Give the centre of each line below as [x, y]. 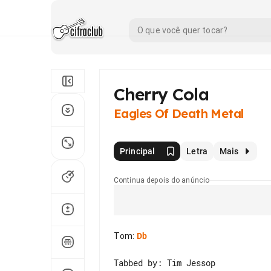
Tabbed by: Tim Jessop [165, 263]
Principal [138, 151]
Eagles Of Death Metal [179, 113]
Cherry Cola [161, 94]
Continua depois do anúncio [162, 180]
